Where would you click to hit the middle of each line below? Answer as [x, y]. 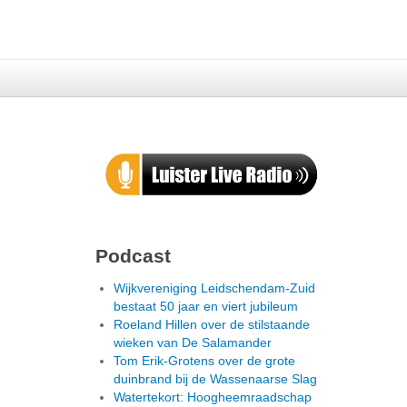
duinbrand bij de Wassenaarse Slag [215, 378]
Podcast [133, 255]
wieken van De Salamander [193, 342]
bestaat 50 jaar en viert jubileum [206, 306]
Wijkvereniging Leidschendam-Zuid [214, 288]
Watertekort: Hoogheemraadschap [213, 397]
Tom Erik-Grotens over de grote [204, 360]
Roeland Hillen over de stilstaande [212, 324]
